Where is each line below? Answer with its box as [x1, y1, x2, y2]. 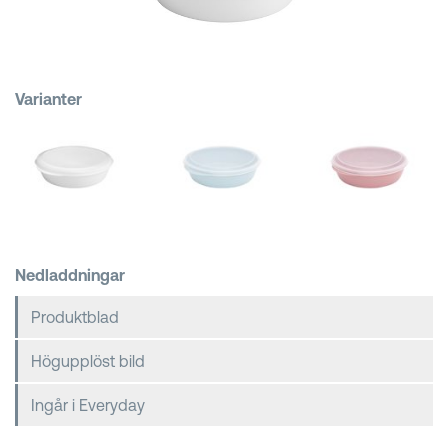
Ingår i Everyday [31, 395, 145, 414]
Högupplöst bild [31, 351, 145, 370]
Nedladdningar [15, 265, 125, 284]
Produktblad [31, 307, 119, 326]
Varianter [15, 90, 82, 108]
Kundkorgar [80, 20, 164, 38]
